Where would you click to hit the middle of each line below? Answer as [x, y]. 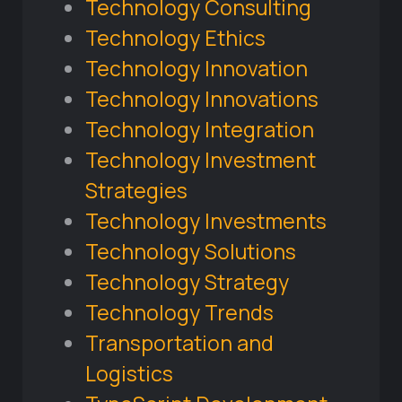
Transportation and [179, 343]
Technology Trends [179, 313]
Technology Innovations [202, 99]
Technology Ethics [175, 38]
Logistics [129, 374]
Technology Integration [200, 130]
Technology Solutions [191, 252]
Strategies [136, 191]
